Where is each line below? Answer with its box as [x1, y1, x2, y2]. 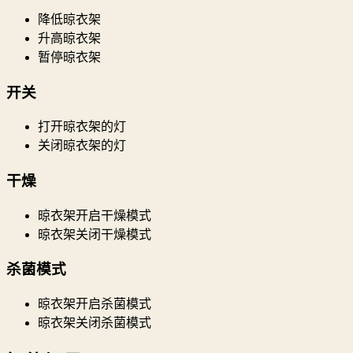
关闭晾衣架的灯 [38, 139, 126, 153]
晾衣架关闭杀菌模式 [38, 316, 151, 330]
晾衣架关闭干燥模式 [38, 227, 151, 241]
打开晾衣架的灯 [38, 120, 126, 134]
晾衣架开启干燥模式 [38, 208, 151, 222]
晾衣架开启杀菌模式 [38, 297, 151, 311]
